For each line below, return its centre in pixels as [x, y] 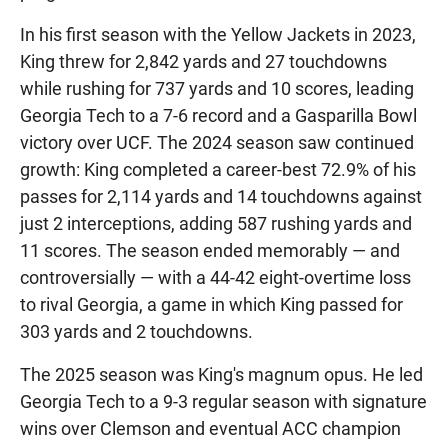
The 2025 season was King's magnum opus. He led [221, 374]
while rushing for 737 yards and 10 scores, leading [217, 88]
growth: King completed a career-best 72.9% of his [218, 169]
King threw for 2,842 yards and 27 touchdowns [203, 61]
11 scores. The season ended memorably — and [210, 250]
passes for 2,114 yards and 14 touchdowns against [221, 196]
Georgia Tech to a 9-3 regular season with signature [223, 401]
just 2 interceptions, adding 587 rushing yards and [216, 223]
